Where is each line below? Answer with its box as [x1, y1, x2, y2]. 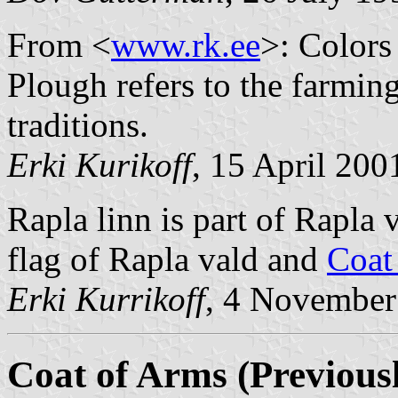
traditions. [7, 105, 148, 144]
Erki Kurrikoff [7, 279, 205, 318]
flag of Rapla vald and [7, 239, 327, 278]
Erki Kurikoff [7, 145, 192, 184]
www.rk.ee [111, 25, 260, 64]
